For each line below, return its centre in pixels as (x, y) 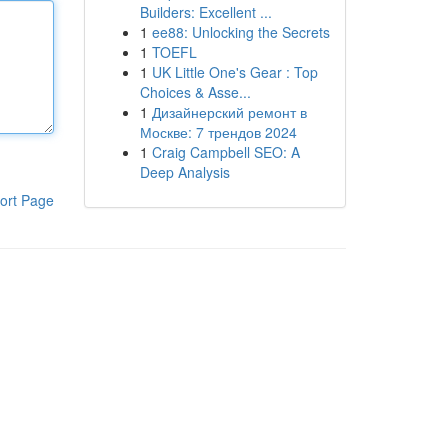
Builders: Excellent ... (205, 12)
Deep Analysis (184, 172)
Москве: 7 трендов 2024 (218, 132)
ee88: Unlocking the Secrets (240, 32)
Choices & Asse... (195, 92)
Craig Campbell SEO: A (225, 152)
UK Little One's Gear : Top (234, 72)
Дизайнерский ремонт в (229, 112)
